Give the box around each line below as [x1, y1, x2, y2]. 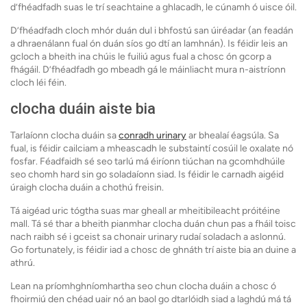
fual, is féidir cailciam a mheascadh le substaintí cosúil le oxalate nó [10, 143, 293, 155]
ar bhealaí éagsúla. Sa [186, 130, 279, 142]
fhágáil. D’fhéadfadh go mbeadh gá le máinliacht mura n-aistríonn [10, 64, 286, 76]
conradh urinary [119, 130, 186, 142]
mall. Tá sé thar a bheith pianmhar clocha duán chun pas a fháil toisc [10, 218, 296, 230]
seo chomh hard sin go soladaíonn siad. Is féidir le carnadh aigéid [10, 169, 284, 181]
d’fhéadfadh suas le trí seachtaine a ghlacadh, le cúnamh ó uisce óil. [10, 1, 297, 14]
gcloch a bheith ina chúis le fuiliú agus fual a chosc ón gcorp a [10, 51, 271, 63]
